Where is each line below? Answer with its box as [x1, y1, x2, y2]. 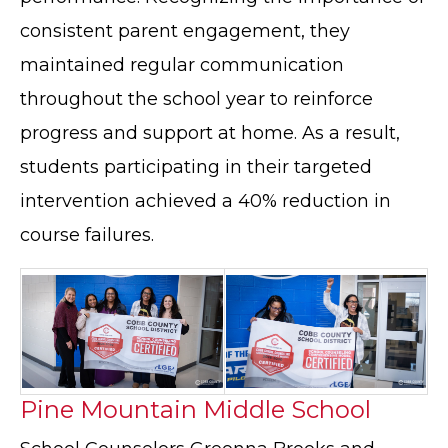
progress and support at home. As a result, [20, 122, 400, 145]
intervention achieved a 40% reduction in [20, 190, 391, 213]
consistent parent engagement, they [20, 20, 350, 43]
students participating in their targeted [20, 156, 372, 179]
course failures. [20, 224, 154, 247]
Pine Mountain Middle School [20, 395, 371, 425]
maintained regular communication [20, 54, 344, 77]
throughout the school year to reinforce [20, 88, 373, 111]
